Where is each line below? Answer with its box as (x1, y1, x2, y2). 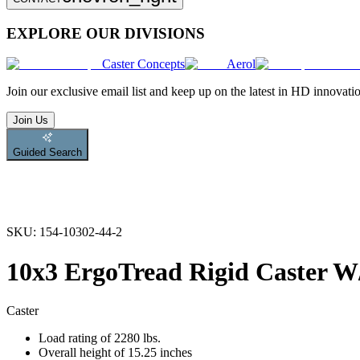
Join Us (13, 114, 48, 127)
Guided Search (13, 146, 82, 159)
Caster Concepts (102, 57, 185, 72)
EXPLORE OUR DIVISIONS (6, 24, 205, 42)
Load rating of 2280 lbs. (39, 331, 161, 346)
